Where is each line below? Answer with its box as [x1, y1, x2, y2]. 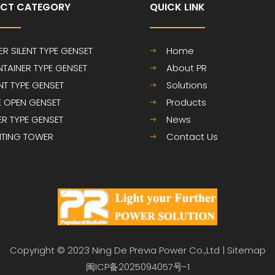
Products [166, 96, 206, 109]
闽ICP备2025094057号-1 [85, 260, 190, 273]
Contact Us [166, 130, 218, 143]
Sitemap [227, 244, 266, 257]
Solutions [166, 79, 207, 91]
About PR [166, 61, 207, 74]
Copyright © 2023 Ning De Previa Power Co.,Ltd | [9, 244, 227, 257]
